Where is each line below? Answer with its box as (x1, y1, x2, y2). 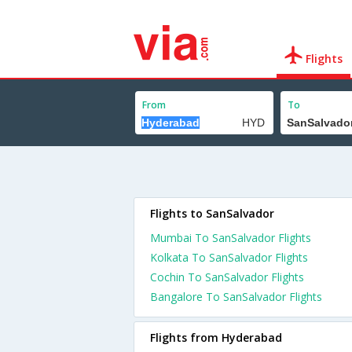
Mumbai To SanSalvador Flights (150, 230, 311, 245)
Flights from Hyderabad (150, 330, 282, 345)
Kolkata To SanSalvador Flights (150, 250, 308, 265)
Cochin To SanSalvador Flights (150, 269, 304, 284)
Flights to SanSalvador (150, 206, 274, 221)
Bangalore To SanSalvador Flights (150, 289, 322, 304)
